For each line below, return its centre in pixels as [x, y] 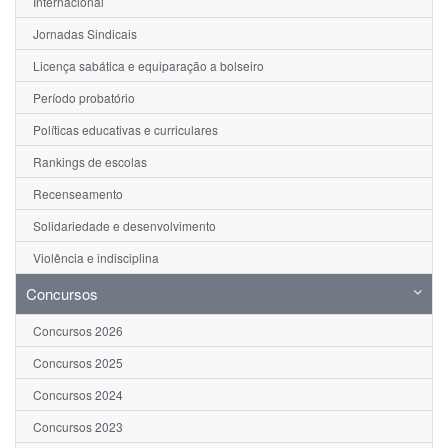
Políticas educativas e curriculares [125, 130]
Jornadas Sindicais [85, 34]
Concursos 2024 [78, 395]
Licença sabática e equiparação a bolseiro [148, 66]
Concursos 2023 [78, 427]
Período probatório [84, 98]
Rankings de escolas [90, 162]
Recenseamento [78, 194]
